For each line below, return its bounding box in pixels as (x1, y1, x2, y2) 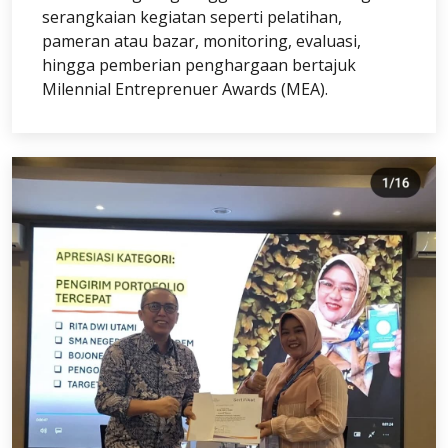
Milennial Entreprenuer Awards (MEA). (42, 77, 328, 100)
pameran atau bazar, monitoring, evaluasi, (42, 29, 361, 52)
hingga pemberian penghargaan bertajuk (42, 53, 356, 76)
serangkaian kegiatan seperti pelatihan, (42, 5, 342, 28)
